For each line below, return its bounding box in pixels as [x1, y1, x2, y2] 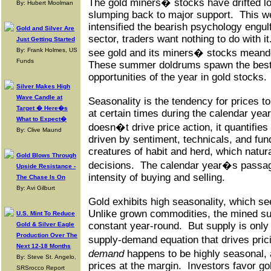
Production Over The [16, 232, 77, 238]
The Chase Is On [16, 174, 65, 180]
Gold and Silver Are [16, 25, 74, 31]
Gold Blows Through [16, 152, 76, 158]
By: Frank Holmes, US [16, 47, 77, 53]
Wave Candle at [16, 94, 62, 100]
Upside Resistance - [16, 163, 76, 169]
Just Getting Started [16, 36, 75, 42]
